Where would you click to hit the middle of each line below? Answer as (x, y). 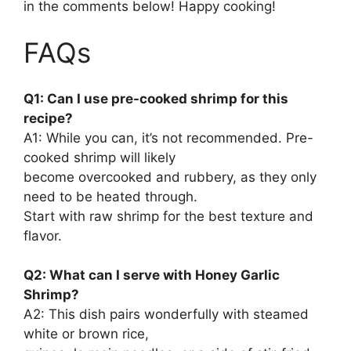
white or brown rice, (86, 334)
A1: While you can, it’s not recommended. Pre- (168, 138)
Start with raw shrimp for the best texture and (168, 216)
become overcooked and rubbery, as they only (170, 177)
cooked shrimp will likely (100, 157)
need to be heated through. (110, 196)
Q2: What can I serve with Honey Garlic (152, 275)
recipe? (48, 118)
